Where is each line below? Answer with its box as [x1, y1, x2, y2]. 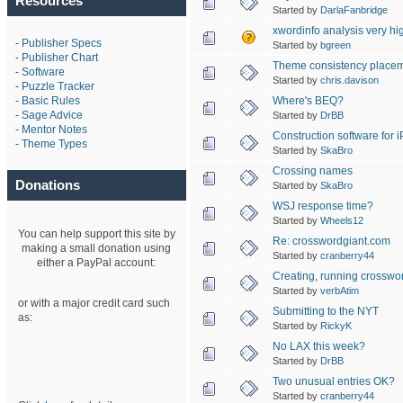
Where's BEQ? [272, 94, 344, 107]
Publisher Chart [21, 50, 98, 64]
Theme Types [21, 137, 87, 150]
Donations [15, 176, 80, 193]
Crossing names [272, 164, 353, 177]
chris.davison [319, 74, 379, 85]
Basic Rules [21, 94, 80, 107]
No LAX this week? [272, 339, 365, 353]
